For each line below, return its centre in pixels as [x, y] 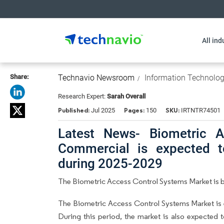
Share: [19, 77]
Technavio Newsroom [96, 78]
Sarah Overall [126, 96]
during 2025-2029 [110, 163]
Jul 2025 [103, 110]
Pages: [134, 110]
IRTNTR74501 [200, 110]
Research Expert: [82, 96]
